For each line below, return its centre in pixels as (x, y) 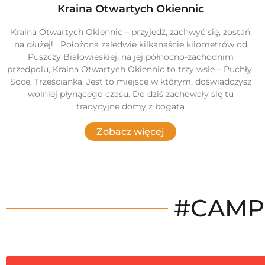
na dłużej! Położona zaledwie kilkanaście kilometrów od (130, 45)
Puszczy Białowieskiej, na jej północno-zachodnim (130, 57)
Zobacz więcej (131, 132)
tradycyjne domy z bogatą (131, 107)
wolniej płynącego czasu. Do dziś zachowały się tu (130, 94)
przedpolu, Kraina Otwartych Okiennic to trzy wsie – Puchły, (131, 70)
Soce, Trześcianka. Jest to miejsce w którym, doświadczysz (130, 82)
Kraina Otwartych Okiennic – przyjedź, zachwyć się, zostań (131, 32)
